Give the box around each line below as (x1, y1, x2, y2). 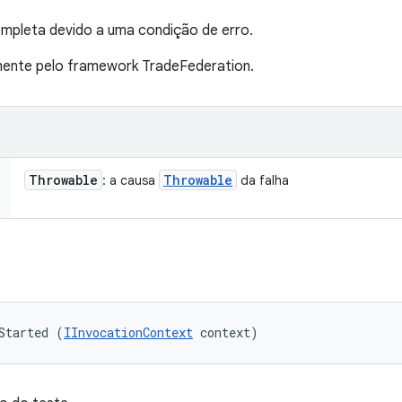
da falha (237, 172, 289, 188)
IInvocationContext (64, 324, 193, 341)
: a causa (102, 172, 159, 188)
